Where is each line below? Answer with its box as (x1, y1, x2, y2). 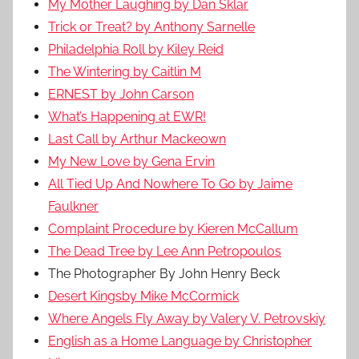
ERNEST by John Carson (48, 86, 194, 102)
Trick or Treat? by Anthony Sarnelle (48, 18, 255, 34)
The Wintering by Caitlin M (48, 63, 201, 79)
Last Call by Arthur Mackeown (48, 131, 226, 147)
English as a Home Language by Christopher (48, 333, 312, 349)
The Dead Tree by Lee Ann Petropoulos (48, 243, 281, 259)
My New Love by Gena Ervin (48, 153, 215, 169)
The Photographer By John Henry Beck (48, 265, 280, 281)
